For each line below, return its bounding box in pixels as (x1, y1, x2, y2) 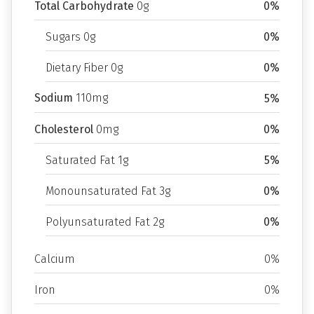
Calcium (34, 252, 75, 266)
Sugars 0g (46, 30, 95, 43)
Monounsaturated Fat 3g (46, 184, 170, 198)
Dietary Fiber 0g (46, 61, 123, 74)
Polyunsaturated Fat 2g (46, 215, 164, 228)
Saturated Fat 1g (46, 153, 128, 167)
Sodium (34, 91, 73, 104)
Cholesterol (34, 123, 93, 136)
